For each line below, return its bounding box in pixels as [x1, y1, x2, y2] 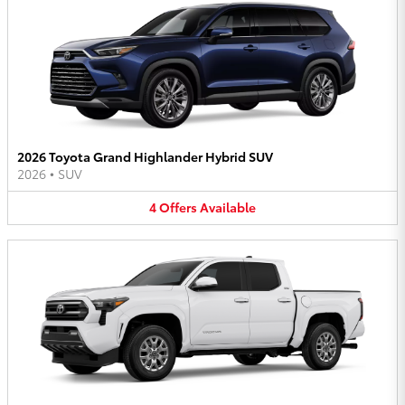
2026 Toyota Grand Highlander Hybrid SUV [17, 147, 273, 166]
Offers [159, 198, 197, 217]
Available [200, 198, 256, 217]
